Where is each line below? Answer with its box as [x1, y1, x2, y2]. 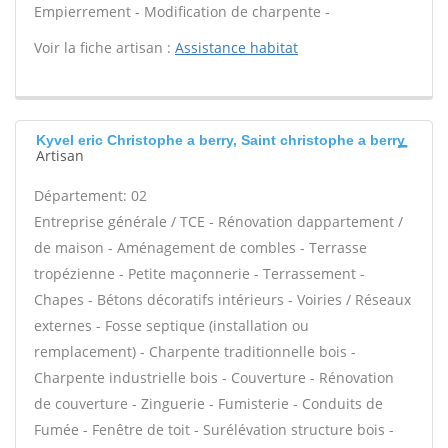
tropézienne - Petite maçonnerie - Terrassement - [34, 264, 365, 283]
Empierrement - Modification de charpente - [34, 2, 330, 21]
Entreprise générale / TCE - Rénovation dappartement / [34, 212, 403, 231]
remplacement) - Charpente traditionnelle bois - [34, 342, 356, 361]
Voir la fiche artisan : [34, 38, 175, 57]
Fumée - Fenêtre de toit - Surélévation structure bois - [34, 420, 394, 439]
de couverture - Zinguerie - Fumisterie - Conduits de [34, 394, 383, 413]
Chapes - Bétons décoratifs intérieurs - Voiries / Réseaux [34, 290, 411, 309]
